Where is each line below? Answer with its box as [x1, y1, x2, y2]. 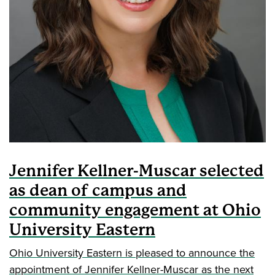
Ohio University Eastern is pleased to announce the [9, 245, 255, 261]
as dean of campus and [9, 181, 187, 200]
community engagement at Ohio [9, 201, 261, 220]
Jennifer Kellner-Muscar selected [9, 161, 264, 180]
